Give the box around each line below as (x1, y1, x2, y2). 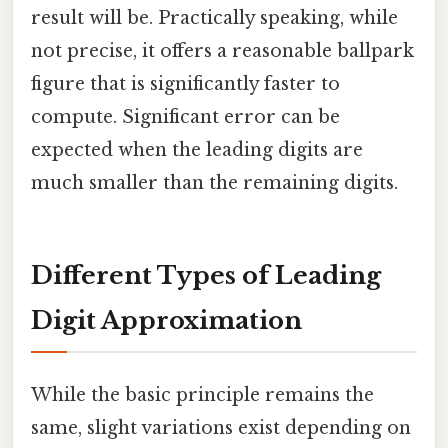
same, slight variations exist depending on (31, 417, 411, 440)
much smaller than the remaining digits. (31, 172, 398, 195)
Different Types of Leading (31, 260, 381, 290)
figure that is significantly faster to (31, 73, 340, 96)
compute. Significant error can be (31, 106, 340, 129)
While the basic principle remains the (31, 384, 374, 407)
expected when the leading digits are (31, 139, 363, 162)
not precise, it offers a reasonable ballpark (31, 40, 414, 63)
